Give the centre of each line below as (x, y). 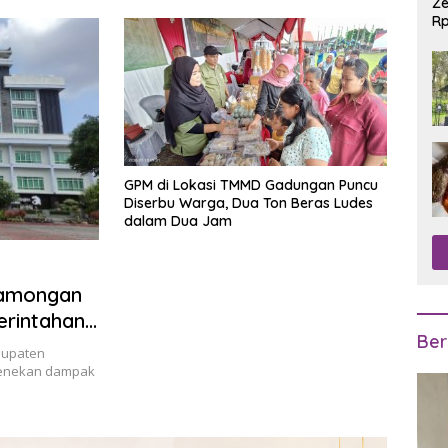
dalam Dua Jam (178, 220)
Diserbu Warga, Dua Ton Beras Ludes (248, 202)
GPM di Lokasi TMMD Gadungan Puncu (251, 184)
